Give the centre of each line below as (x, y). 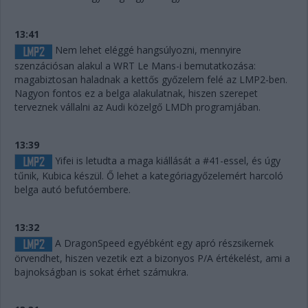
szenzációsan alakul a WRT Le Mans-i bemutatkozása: (135, 65)
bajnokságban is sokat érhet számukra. (101, 272)
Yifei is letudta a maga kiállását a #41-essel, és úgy (166, 160)
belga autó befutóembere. (73, 189)
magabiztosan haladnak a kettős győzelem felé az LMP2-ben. (151, 79)
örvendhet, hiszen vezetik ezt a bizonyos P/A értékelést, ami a (152, 258)
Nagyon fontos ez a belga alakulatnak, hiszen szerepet (136, 93)
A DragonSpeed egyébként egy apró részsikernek (163, 243)
